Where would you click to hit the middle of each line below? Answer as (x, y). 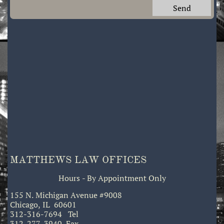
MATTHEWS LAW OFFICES (78, 160)
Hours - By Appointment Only (112, 178)
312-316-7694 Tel (44, 214)
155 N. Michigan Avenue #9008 (67, 195)
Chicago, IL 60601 (43, 204)
